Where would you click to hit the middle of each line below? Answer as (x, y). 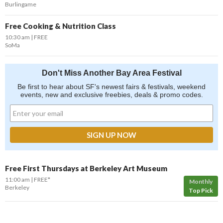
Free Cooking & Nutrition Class (60, 26)
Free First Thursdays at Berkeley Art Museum (86, 168)
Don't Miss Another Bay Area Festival (111, 73)
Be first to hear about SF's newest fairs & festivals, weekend (111, 87)
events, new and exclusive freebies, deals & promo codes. (111, 95)
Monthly (201, 181)
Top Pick (201, 190)
